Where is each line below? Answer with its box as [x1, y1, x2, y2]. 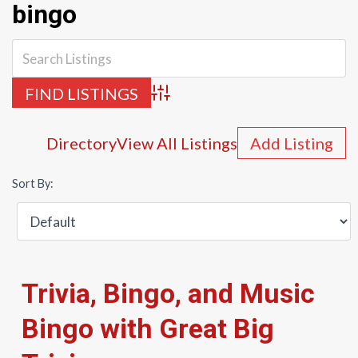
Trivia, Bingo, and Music [22, 277, 315, 309]
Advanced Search [150, 93, 245, 109]
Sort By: [12, 177, 54, 190]
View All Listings [117, 133, 237, 153]
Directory [46, 133, 117, 153]
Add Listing [250, 133, 333, 153]
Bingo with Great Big [22, 312, 274, 344]
